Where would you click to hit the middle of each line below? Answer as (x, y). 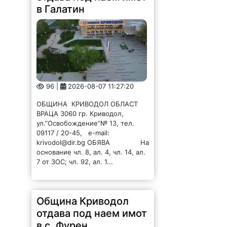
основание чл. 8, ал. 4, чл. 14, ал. (91, 152)
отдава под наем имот (92, 214)
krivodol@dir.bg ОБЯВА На (93, 143)
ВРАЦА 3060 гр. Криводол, (80, 114)
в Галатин (61, 9)
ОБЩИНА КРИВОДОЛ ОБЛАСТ (88, 104)
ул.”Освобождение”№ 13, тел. (86, 123)
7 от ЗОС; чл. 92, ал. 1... (75, 162)
